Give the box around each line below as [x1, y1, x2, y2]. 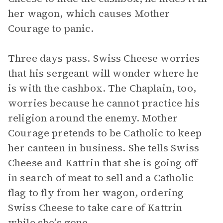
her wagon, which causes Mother [8, 6, 170, 20]
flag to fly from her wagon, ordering [8, 186, 184, 200]
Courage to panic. [8, 21, 94, 35]
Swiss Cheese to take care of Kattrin [8, 201, 183, 215]
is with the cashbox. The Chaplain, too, [8, 81, 196, 95]
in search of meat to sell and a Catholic [8, 171, 194, 185]
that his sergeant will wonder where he [8, 66, 199, 80]
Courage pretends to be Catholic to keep [8, 126, 202, 140]
